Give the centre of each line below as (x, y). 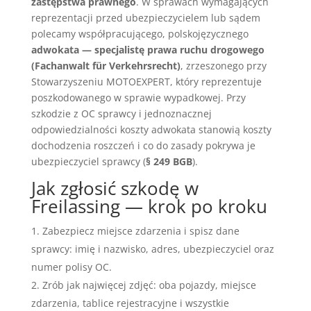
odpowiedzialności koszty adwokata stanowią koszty (151, 129)
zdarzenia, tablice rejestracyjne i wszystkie (130, 303)
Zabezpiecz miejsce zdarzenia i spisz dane (141, 230)
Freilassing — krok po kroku (149, 206)
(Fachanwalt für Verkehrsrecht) (106, 65)
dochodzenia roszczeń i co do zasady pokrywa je (143, 145)
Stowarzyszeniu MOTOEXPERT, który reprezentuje (146, 81)
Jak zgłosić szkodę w (115, 188)
